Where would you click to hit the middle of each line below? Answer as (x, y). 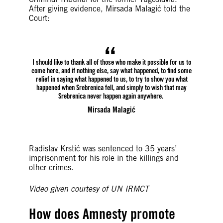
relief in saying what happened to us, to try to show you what (111, 79)
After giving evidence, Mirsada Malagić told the (109, 8)
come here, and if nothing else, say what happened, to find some (111, 70)
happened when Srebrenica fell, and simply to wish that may (111, 87)
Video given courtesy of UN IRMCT (89, 189)
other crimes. (51, 167)
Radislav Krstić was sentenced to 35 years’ (103, 148)
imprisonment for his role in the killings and (104, 158)
